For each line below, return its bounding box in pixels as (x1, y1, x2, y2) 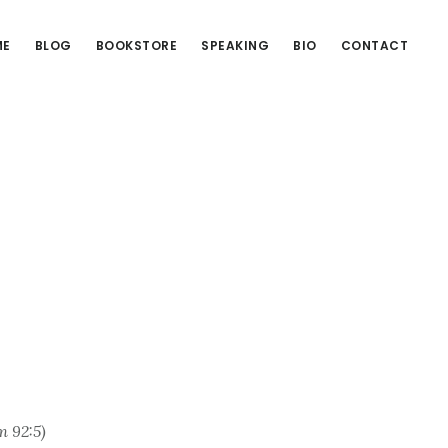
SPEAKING (201, 37, 269, 54)
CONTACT (340, 37, 408, 54)
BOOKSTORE (95, 37, 177, 54)
